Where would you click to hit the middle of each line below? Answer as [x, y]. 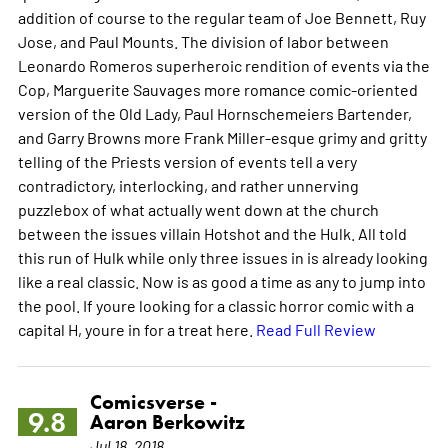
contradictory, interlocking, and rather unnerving [188, 184]
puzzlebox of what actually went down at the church [198, 208]
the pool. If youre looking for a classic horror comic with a [215, 304]
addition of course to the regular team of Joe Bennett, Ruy [221, 16]
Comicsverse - [153, 401]
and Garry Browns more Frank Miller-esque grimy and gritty [222, 136]
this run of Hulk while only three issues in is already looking [222, 256]
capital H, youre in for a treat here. [136, 328]
